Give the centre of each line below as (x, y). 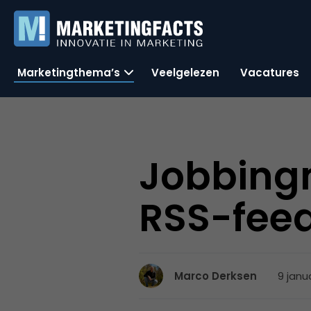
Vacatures (270, 72)
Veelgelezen (185, 72)
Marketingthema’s (69, 72)
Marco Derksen (216, 276)
